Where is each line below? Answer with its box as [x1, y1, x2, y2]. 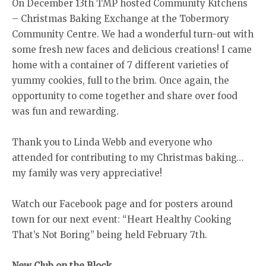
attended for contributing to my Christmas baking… [12, 152, 243, 164]
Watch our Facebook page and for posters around [12, 198, 233, 210]
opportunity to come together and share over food [12, 90, 237, 102]
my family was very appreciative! [12, 167, 164, 179]
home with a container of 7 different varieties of [12, 59, 229, 71]
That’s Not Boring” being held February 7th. [12, 229, 210, 241]
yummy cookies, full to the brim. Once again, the [12, 75, 229, 87]
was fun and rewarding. [12, 106, 121, 118]
